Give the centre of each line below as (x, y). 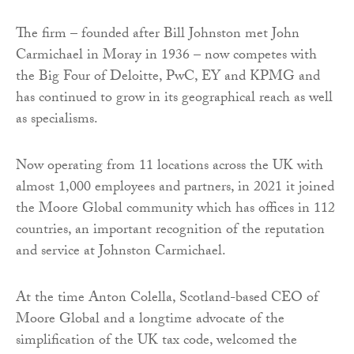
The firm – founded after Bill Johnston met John (158, 35)
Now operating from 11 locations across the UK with (169, 167)
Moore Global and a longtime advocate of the (150, 320)
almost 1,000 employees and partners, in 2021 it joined (175, 188)
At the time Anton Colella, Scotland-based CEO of (167, 299)
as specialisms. (57, 120)
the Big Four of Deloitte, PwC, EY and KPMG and (168, 77)
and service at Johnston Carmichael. (121, 252)
